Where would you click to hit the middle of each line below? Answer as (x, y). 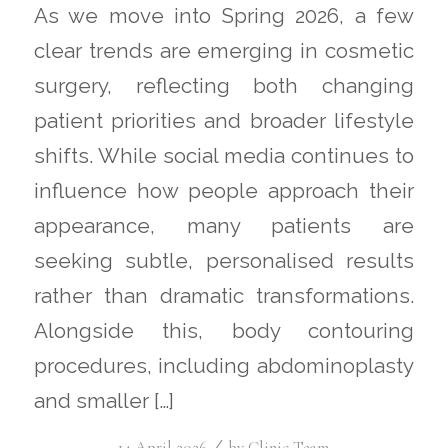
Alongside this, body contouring (224, 331)
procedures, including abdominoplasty (224, 366)
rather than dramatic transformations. (224, 296)
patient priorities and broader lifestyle (224, 121)
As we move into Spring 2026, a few (224, 16)
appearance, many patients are (224, 226)
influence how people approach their (224, 191)
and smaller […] (103, 401)
